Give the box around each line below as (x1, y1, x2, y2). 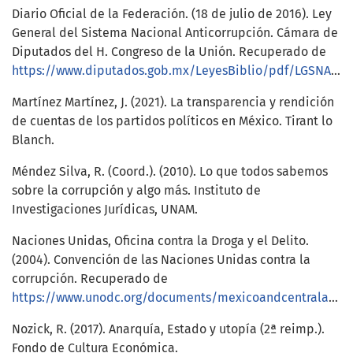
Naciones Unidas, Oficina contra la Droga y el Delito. (12, 233, 309, 249)
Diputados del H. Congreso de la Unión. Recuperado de (12, 44, 326, 60)
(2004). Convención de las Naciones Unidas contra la (12, 252, 310, 268)
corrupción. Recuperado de (12, 271, 168, 287)
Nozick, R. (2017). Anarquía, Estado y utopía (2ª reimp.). (12, 321, 325, 337)
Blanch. (12, 132, 54, 148)
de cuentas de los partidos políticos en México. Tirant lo (12, 113, 333, 129)
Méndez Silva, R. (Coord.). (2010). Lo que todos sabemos (12, 164, 328, 180)
